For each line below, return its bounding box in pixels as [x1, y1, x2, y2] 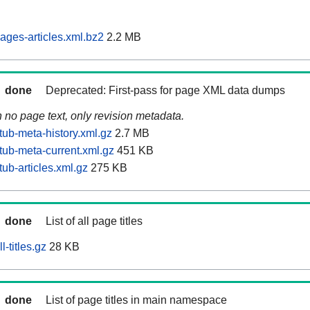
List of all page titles [46, 215, 143, 228]
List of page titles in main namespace [46, 294, 227, 307]
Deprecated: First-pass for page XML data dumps [46, 84, 285, 97]
